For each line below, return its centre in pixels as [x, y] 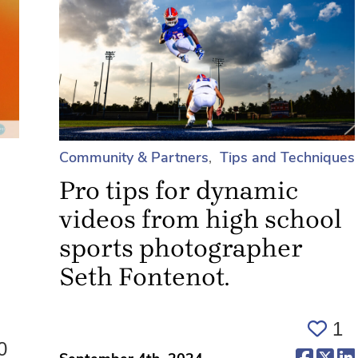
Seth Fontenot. [144, 276]
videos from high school [201, 219]
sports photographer [181, 248]
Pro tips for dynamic [179, 190]
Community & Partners [134, 157]
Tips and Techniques [287, 157]
